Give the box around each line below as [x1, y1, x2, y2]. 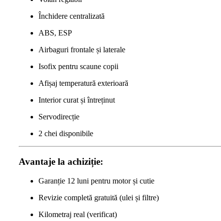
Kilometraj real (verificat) [38, 210, 117, 219]
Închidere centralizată [38, 12, 105, 21]
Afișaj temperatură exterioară [38, 79, 128, 88]
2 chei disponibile [38, 129, 93, 138]
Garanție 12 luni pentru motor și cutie [38, 176, 154, 185]
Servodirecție [38, 112, 79, 121]
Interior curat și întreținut [38, 96, 115, 105]
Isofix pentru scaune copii [38, 62, 118, 71]
